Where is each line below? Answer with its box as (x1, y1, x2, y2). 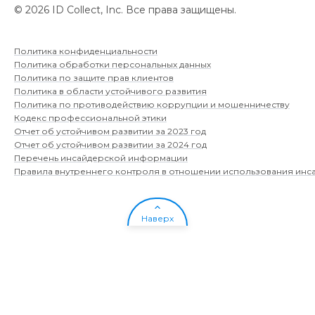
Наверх (141, 212, 174, 224)
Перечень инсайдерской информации (14, 152, 188, 163)
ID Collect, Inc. (49, 3, 126, 16)
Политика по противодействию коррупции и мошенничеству (14, 98, 290, 110)
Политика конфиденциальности (14, 45, 157, 56)
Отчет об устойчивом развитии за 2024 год (14, 139, 207, 150)
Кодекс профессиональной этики (14, 112, 167, 123)
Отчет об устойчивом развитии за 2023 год (14, 125, 206, 136)
